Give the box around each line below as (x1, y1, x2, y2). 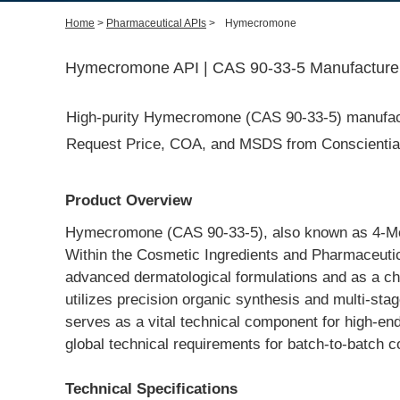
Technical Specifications (65, 380, 237, 397)
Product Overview (65, 192, 192, 209)
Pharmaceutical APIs (106, 17, 206, 29)
